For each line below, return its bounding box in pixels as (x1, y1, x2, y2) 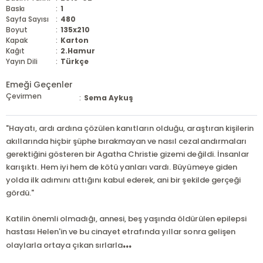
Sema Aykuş (84, 93, 134, 103)
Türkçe (60, 56, 89, 66)
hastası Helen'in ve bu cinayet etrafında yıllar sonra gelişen (6, 226, 235, 237)
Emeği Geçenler (6, 79, 73, 90)
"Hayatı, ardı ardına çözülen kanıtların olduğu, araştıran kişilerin (6, 123, 254, 134)
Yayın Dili (6, 56, 38, 66)
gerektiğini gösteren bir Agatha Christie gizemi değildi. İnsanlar (6, 149, 249, 160)
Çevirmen (6, 91, 42, 101)
